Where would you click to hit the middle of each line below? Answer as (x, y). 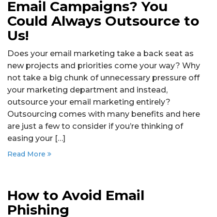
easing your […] (36, 138)
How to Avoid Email (76, 195)
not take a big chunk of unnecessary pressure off (103, 77)
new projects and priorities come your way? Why (104, 65)
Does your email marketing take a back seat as (101, 53)
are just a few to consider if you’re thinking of (95, 126)
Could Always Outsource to (103, 21)
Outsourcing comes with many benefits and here (104, 114)
